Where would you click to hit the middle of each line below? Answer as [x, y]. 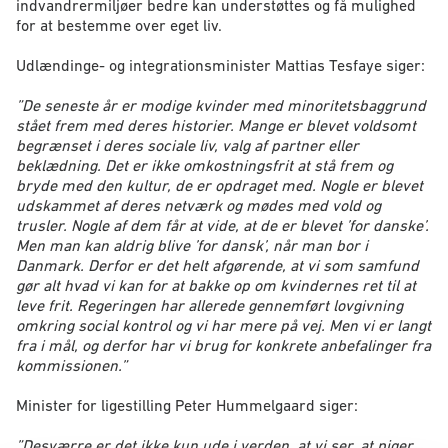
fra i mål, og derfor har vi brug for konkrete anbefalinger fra [223, 345]
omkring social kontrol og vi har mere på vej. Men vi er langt [223, 325]
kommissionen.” [71, 365]
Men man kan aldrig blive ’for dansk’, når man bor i [192, 245]
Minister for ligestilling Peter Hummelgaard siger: [187, 405]
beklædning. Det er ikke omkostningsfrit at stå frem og [204, 165]
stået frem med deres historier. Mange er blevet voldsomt [216, 125]
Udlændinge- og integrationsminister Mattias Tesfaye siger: [220, 65]
